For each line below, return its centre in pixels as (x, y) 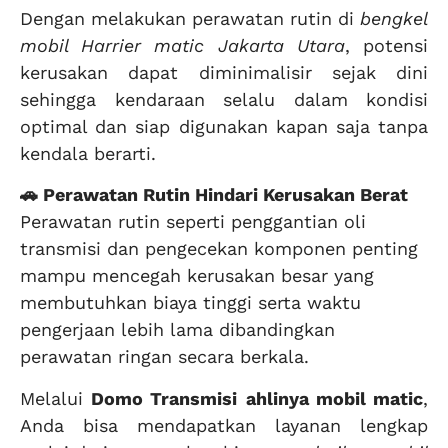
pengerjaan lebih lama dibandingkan (177, 330)
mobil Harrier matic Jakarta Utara (182, 45)
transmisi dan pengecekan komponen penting (219, 249)
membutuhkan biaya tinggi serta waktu (190, 303)
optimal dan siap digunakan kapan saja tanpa (224, 126)
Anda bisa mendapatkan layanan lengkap (224, 425)
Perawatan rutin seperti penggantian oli (193, 222)
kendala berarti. (88, 153)
